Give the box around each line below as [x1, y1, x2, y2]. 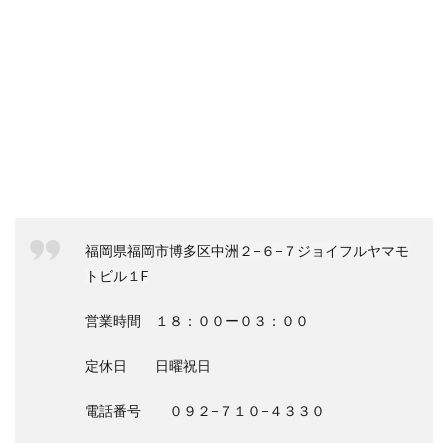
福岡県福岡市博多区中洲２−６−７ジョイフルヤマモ [85, 242, 409, 259]
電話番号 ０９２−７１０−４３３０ [85, 402, 325, 419]
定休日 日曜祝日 [85, 357, 211, 374]
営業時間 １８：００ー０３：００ [85, 312, 309, 329]
